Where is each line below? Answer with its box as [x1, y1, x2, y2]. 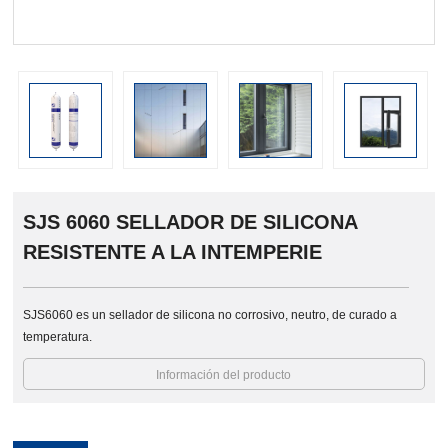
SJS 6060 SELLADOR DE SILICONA [23, 211, 359, 234]
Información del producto [156, 368, 292, 383]
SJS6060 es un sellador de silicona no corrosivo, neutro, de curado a [23, 308, 398, 323]
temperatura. [23, 330, 93, 345]
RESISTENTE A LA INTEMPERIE [23, 241, 323, 264]
